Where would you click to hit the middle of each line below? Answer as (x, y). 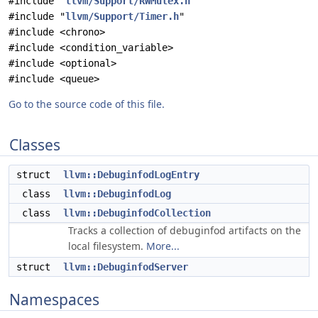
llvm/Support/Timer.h (122, 16)
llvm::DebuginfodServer (126, 267)
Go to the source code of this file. (87, 104)
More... (163, 246)
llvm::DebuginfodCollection (137, 213)
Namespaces (54, 300)
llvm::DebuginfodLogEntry (131, 175)
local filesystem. (107, 246)
